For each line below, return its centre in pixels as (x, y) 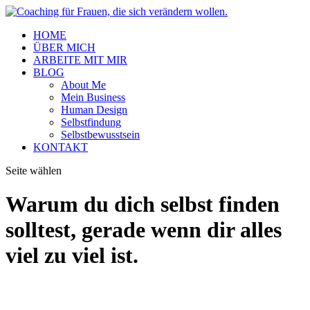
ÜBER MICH (64, 47)
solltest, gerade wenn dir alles (144, 230)
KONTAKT (61, 147)
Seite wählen (34, 171)
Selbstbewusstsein (100, 135)
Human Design (94, 110)
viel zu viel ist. (72, 256)
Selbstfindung (91, 122)
